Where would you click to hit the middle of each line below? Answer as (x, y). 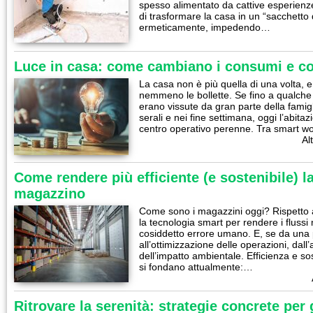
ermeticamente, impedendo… (205, 27)
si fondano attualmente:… (196, 267)
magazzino (50, 194)
